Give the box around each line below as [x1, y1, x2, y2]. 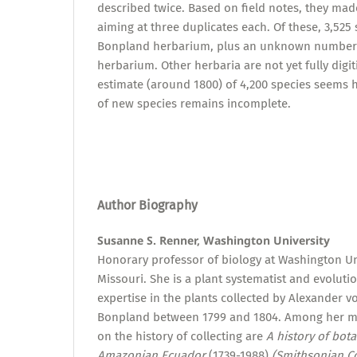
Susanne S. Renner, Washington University [97, 233, 330, 249]
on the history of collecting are [97, 329, 266, 344]
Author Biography [97, 198, 198, 214]
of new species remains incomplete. [97, 96, 291, 112]
